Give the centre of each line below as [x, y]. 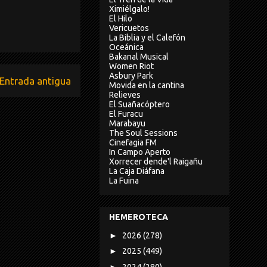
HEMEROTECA [139, 217]
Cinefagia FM [133, 142]
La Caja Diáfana [137, 171]
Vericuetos [129, 28]
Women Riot [131, 66]
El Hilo [121, 18]
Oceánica [126, 47]
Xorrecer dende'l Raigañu [156, 161]
